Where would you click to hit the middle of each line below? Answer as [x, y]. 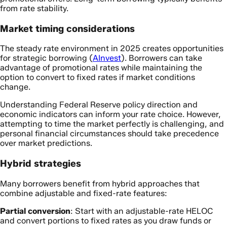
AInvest [107, 58]
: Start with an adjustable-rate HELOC [142, 211]
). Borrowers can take [162, 58]
